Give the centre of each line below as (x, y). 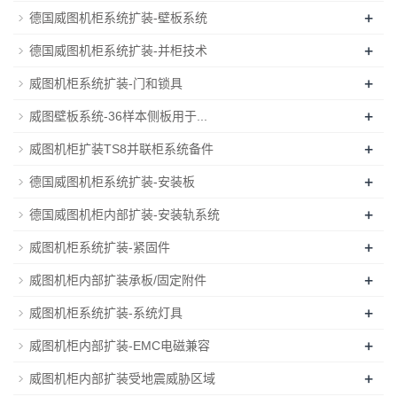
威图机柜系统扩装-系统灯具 (106, 312)
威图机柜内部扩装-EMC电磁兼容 (120, 345)
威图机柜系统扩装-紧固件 (100, 247)
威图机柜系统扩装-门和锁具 (106, 83)
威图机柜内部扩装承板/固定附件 (118, 280)
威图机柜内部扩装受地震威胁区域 (122, 378)
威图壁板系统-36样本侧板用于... (118, 116)
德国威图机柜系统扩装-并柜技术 (118, 50)
